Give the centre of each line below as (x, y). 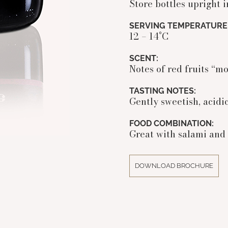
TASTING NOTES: (162, 91)
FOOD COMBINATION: (171, 124)
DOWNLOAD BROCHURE (174, 166)
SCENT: (144, 59)
